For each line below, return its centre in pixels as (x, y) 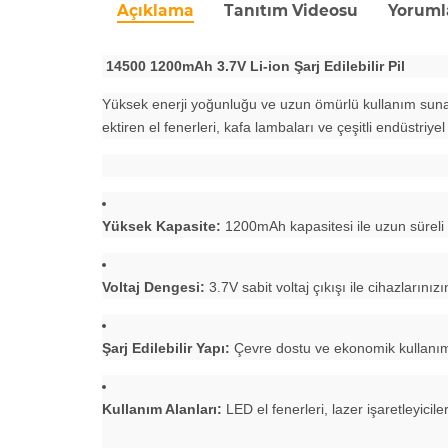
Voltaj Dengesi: (153, 286)
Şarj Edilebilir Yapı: (166, 347)
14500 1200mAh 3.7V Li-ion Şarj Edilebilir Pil (253, 65)
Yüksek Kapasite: (161, 225)
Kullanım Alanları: (162, 408)
